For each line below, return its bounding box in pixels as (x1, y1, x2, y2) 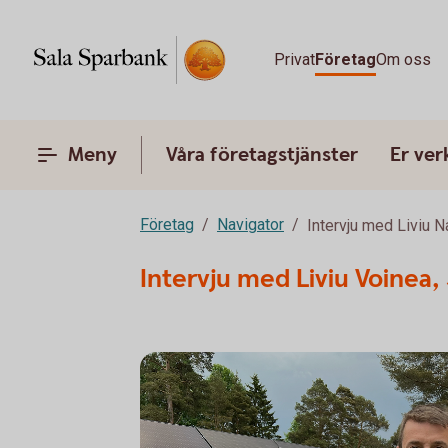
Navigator (217, 215, 284, 234)
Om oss (375, 50, 431, 69)
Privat (273, 50, 315, 69)
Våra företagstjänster (166, 142, 358, 168)
